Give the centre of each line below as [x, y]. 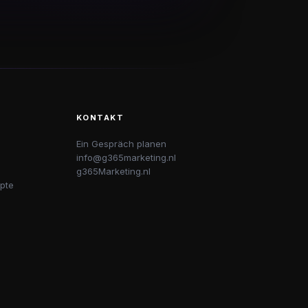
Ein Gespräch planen [121, 144]
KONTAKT [100, 118]
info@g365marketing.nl [126, 157]
